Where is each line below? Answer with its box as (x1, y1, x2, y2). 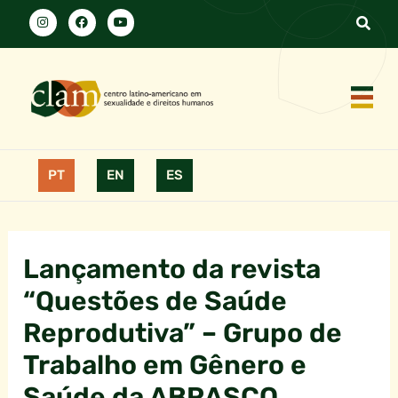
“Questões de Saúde (23, 285, 288, 318)
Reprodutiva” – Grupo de (23, 317, 343, 350)
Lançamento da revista (23, 253, 322, 286)
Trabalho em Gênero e (23, 349, 307, 382)
